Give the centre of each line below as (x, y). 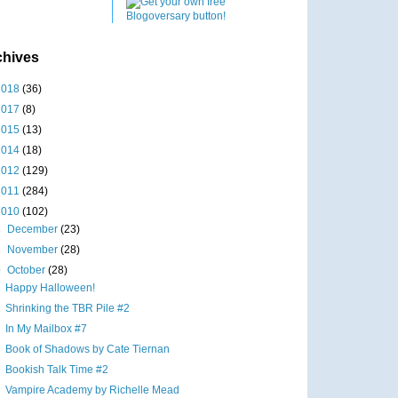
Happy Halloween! (50, 288)
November (34, 250)
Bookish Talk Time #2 (56, 370)
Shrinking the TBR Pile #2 (67, 309)
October (28, 271)
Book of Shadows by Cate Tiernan (87, 350)
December (34, 230)
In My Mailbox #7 (46, 329)
